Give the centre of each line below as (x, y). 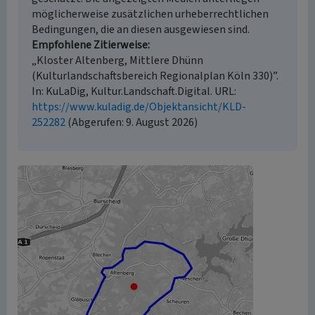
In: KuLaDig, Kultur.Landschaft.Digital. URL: (134, 91)
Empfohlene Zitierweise (90, 45)
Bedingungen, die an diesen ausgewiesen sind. (141, 30)
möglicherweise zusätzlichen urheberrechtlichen (150, 14)
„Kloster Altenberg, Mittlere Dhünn (117, 60)
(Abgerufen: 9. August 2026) (131, 122)
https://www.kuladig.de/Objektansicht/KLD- (139, 107)
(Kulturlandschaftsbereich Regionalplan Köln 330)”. (155, 76)
